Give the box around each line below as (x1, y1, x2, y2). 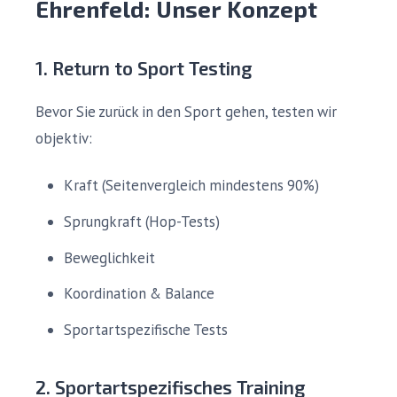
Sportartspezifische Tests (64, 320, 228, 340)
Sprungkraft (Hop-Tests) (64, 211, 220, 231)
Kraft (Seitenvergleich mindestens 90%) (64, 175, 319, 195)
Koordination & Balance (64, 284, 214, 304)
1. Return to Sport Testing (35, 57, 252, 79)
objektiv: (35, 128, 92, 148)
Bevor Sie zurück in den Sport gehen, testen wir (35, 102, 337, 121)
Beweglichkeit (64, 247, 155, 268)
